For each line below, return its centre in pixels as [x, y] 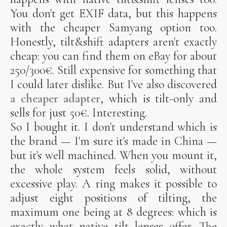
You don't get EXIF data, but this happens [113, 13]
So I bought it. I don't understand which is [113, 127]
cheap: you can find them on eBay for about [113, 56]
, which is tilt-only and [159, 98]
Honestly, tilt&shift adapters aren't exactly [113, 42]
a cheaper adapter [55, 98]
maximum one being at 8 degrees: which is [113, 212]
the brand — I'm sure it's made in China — [113, 141]
